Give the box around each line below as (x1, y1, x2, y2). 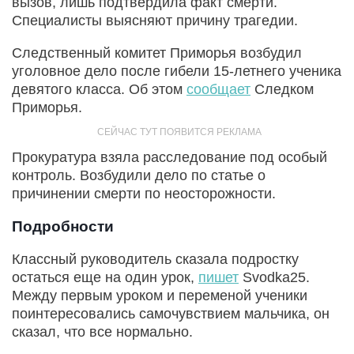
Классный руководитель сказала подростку (12, 250, 299, 267)
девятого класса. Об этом (12, 81, 186, 97)
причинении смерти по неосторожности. (12, 185, 276, 201)
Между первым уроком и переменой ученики (12, 287, 307, 303)
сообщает (186, 81, 250, 97)
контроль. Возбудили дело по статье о (12, 167, 265, 183)
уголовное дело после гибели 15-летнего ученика (12, 62, 341, 79)
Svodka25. (239, 269, 310, 285)
